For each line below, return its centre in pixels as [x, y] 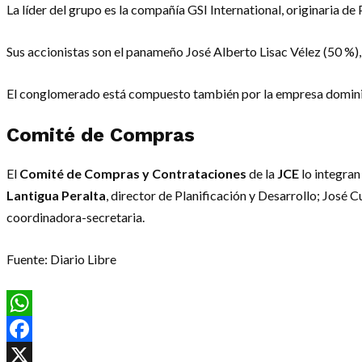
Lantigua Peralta [56, 196]
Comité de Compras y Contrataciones [133, 174]
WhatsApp [38, 329]
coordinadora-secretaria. [76, 217]
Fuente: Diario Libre [61, 259]
